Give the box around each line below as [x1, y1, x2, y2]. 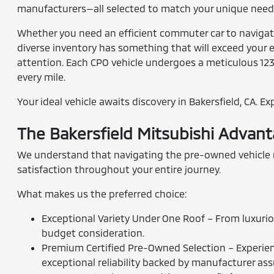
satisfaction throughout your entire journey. [17, 163, 221, 175]
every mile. [17, 71, 66, 83]
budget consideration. [42, 227, 145, 239]
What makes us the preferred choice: [17, 188, 187, 199]
